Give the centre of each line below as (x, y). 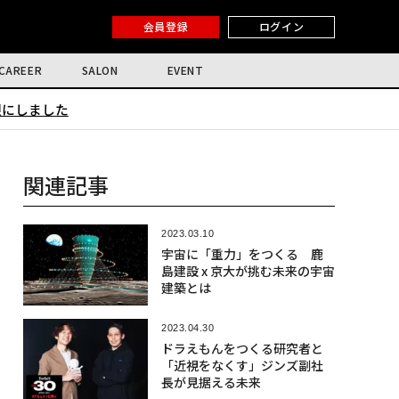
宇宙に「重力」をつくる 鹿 (242, 254)
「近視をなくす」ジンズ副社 (242, 365)
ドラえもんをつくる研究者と (242, 348)
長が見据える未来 (211, 382)
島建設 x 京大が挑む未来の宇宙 (248, 271)
